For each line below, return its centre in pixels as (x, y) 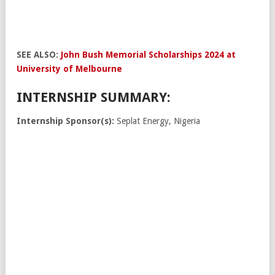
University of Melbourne (69, 68)
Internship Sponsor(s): (65, 121)
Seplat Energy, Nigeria (157, 121)
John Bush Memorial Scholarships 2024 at (148, 54)
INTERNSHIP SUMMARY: (94, 97)
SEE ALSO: (39, 54)
